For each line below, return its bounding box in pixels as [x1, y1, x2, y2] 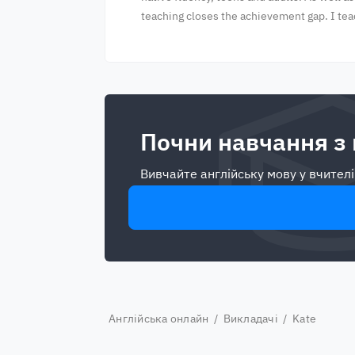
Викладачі [223, 311, 278, 326]
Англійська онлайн [109, 311, 209, 326]
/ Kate [277, 311, 316, 326]
